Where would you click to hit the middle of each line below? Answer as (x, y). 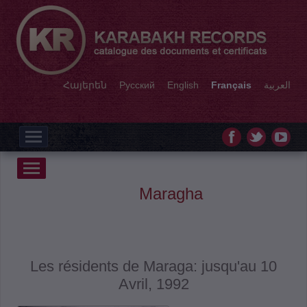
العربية (277, 85)
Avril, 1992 (153, 284)
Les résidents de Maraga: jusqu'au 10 (153, 266)
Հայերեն (85, 85)
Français (231, 85)
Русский (137, 85)
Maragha (171, 194)
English (183, 85)
